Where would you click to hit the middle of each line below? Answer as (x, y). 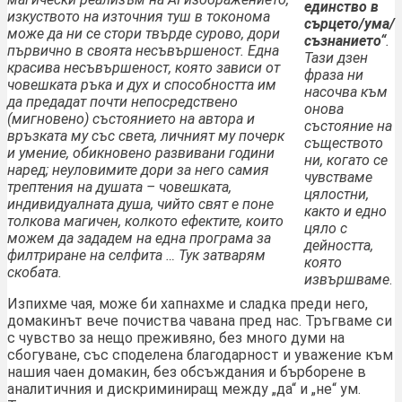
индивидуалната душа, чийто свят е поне (140, 205)
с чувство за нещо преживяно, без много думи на (176, 338)
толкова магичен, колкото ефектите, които (145, 222)
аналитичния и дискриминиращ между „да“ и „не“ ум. (184, 389)
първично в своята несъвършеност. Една (143, 51)
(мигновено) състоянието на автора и (131, 119)
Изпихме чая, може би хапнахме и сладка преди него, (188, 304)
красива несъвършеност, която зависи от (144, 68)
